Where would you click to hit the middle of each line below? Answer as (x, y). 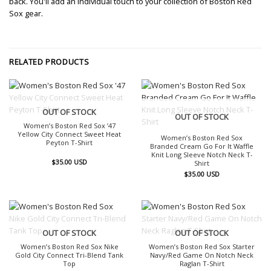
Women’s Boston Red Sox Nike (69, 247)
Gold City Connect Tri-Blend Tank (69, 255)
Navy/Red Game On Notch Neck (202, 255)
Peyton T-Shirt (69, 143)
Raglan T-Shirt (202, 264)
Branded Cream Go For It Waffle (202, 146)
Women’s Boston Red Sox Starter (202, 247)
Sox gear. (26, 14)
